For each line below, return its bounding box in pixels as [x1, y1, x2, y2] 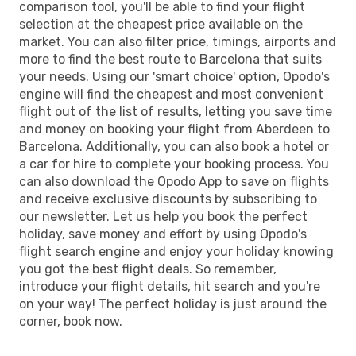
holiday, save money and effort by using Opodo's [19, 226, 307, 242]
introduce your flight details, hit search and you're [19, 278, 320, 294]
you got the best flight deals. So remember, [19, 261, 277, 277]
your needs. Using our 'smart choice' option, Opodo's [19, 68, 330, 84]
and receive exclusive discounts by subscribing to [19, 191, 317, 207]
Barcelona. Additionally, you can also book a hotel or [19, 138, 329, 154]
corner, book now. [19, 313, 122, 329]
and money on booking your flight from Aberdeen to [19, 121, 330, 137]
